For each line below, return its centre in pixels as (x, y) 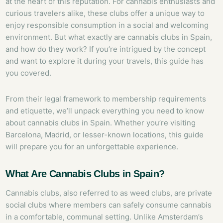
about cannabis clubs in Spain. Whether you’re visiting (101, 123)
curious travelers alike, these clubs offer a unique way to (105, 13)
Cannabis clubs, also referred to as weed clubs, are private (109, 193)
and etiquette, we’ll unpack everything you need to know (105, 111)
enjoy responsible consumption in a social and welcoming (107, 25)
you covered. (29, 73)
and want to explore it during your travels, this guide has (105, 61)
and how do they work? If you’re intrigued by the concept (106, 49)
